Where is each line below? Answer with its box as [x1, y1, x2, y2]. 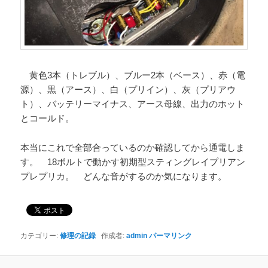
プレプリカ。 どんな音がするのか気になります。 [20, 170, 227, 181]
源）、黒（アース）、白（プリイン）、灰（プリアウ [20, 84, 236, 95]
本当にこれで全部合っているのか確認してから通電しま [20, 142, 245, 153]
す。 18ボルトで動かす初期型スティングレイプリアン [20, 156, 246, 167]
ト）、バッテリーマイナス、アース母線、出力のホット [20, 99, 245, 109]
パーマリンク [149, 232, 193, 240]
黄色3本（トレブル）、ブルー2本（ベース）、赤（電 [20, 70, 246, 81]
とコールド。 [20, 113, 75, 124]
